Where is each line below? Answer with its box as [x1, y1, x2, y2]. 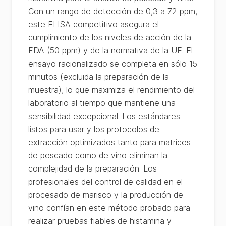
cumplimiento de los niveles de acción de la [28, 32, 191, 42]
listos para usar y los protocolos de [28, 124, 159, 134]
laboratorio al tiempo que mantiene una [28, 98, 176, 108]
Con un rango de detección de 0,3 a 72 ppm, [28, 6, 197, 16]
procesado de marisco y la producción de [28, 190, 183, 200]
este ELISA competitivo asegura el [28, 19, 159, 29]
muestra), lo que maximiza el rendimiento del [28, 85, 195, 95]
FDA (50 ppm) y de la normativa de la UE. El [28, 45, 193, 55]
